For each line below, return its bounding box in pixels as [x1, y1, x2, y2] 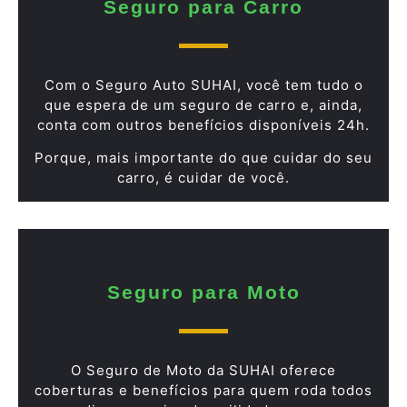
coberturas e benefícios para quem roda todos [35, 381, 372, 399]
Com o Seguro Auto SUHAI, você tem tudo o [44, 75, 363, 94]
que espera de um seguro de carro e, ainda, [45, 95, 362, 114]
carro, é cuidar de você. [117, 169, 290, 187]
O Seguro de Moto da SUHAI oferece [71, 361, 336, 379]
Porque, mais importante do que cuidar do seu [35, 149, 372, 167]
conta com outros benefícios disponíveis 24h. [37, 115, 370, 134]
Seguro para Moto [106, 281, 301, 303]
